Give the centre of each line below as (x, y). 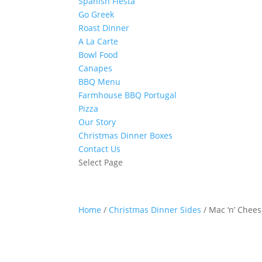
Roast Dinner (104, 28)
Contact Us (100, 149)
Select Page (101, 162)
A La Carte (99, 41)
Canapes (96, 68)
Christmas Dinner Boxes (126, 135)
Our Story (97, 122)
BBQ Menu (100, 82)
